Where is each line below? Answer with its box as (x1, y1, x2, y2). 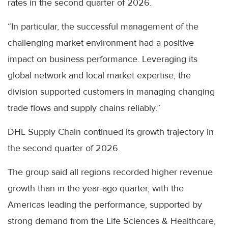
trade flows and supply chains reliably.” (8, 102, 160, 114)
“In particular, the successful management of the (8, 21, 198, 33)
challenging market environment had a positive (8, 37, 194, 49)
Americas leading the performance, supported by (8, 199, 202, 211)
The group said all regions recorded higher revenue (8, 166, 213, 178)
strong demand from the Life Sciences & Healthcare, (8, 215, 216, 227)
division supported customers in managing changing (8, 86, 215, 98)
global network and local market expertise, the (8, 70, 191, 81)
